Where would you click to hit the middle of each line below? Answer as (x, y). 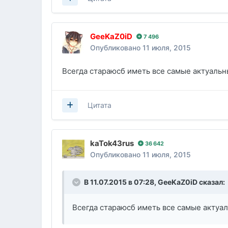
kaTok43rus (112, 144)
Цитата (100, 105)
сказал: (211, 182)
